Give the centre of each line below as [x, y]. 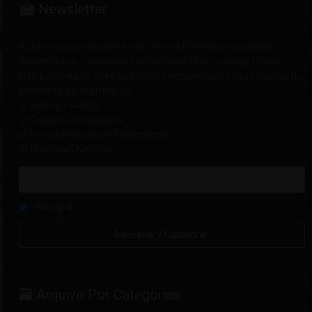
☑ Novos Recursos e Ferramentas [95, 135]
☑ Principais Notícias [66, 149]
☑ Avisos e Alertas [60, 106]
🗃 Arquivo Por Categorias [100, 295]
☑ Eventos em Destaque [72, 120]
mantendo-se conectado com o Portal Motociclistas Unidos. [153, 62]
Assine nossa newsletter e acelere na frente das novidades [147, 47]
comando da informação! [76, 91]
